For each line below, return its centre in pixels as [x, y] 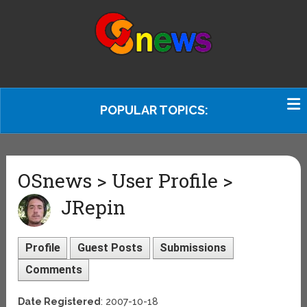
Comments [53, 269]
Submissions [193, 248]
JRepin [94, 208]
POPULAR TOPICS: [154, 110]
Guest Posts [110, 248]
